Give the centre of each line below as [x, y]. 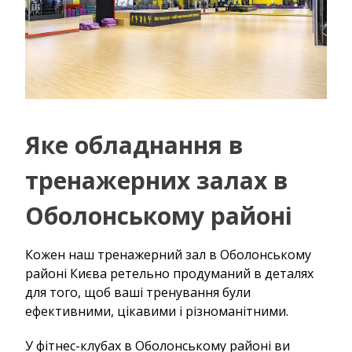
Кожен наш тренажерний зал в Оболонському [168, 254]
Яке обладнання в [134, 145]
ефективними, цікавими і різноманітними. [157, 311]
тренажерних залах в [157, 180]
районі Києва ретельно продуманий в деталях [169, 273]
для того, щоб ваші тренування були [138, 292]
